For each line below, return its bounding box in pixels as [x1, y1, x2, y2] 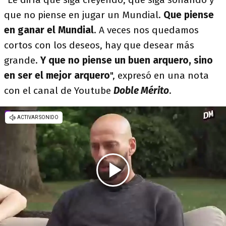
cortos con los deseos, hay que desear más [4, 39, 194, 51]
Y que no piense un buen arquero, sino [40, 54, 213, 66]
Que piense [163, 9, 214, 21]
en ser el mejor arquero [4, 70, 110, 81]
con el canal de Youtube [4, 85, 114, 96]
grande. [4, 54, 40, 66]
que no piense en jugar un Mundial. [4, 9, 163, 21]
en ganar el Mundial [4, 24, 94, 36]
